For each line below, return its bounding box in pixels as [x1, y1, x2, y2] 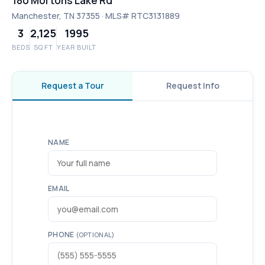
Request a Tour [41, 80, 104, 92]
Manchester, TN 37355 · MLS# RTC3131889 [12, 10, 180, 22]
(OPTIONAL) [76, 230, 115, 240]
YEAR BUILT [57, 43, 96, 52]
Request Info [166, 80, 219, 92]
